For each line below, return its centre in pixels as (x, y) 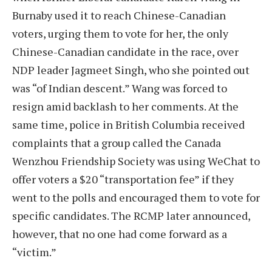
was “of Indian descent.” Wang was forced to (120, 88)
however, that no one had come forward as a (120, 233)
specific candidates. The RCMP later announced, (131, 215)
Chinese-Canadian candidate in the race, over (125, 51)
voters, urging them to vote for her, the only (120, 33)
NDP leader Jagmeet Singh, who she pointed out (131, 70)
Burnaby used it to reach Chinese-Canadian (119, 15)
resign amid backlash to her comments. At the (125, 106)
